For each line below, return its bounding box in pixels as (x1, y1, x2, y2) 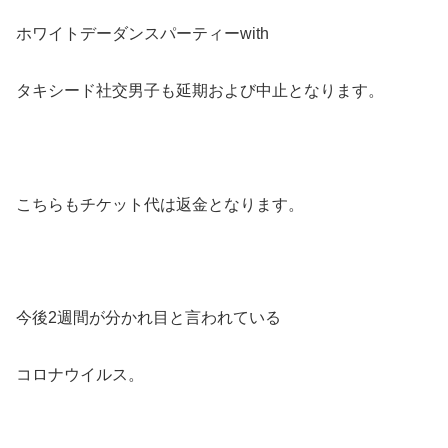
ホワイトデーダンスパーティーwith (16, 25, 269, 43)
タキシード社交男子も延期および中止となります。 (16, 82, 384, 100)
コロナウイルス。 (16, 366, 144, 384)
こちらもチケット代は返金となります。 (16, 195, 304, 213)
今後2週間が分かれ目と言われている (16, 309, 281, 327)
